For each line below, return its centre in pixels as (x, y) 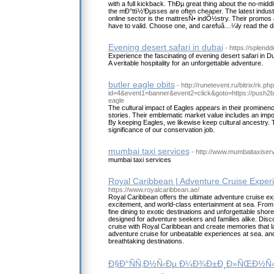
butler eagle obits (141, 85)
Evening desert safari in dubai (165, 47)
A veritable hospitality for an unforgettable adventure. (185, 63)
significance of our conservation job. (161, 130)
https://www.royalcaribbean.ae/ (154, 190)
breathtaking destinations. (146, 241)
